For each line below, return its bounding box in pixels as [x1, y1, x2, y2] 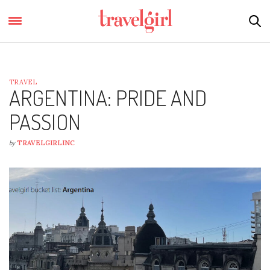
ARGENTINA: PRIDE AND [9, 84, 207, 111]
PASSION [9, 108, 81, 136]
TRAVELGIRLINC [17, 139, 75, 147]
